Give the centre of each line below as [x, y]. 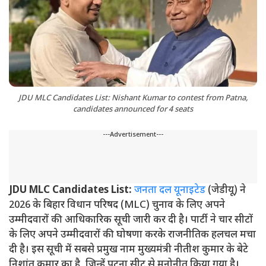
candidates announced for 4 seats [133, 110]
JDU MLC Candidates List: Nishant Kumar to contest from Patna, [133, 99]
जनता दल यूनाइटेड [170, 191]
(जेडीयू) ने [226, 191]
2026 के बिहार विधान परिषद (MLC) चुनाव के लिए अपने [117, 206]
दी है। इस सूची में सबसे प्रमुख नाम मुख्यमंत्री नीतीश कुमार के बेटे [129, 250]
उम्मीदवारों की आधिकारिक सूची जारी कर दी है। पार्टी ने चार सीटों [131, 221]
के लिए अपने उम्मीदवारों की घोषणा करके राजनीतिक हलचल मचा [132, 235]
